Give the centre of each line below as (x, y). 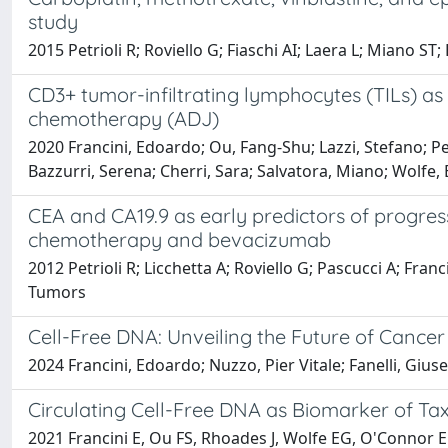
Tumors (57, 292)
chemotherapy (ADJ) (123, 118)
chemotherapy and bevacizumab (179, 239)
